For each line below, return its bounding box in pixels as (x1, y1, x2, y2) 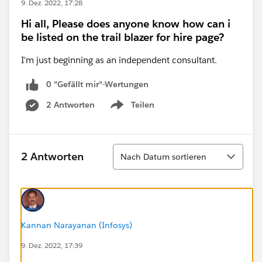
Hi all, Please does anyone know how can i (21, 17, 230, 30)
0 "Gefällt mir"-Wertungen (46, 79, 149, 89)
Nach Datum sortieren (120, 151, 206, 162)
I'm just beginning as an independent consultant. (21, 54, 217, 65)
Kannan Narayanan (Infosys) (21, 219, 132, 230)
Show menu (108, 105, 155, 116)
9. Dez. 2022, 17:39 (21, 240, 82, 250)
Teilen (131, 99, 154, 110)
